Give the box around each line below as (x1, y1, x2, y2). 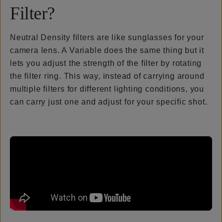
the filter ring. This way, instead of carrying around (10, 71, 205, 80)
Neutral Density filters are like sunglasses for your (10, 33, 204, 42)
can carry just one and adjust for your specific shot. (10, 97, 208, 106)
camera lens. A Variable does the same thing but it (10, 46, 204, 55)
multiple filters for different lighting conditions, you (10, 84, 204, 93)
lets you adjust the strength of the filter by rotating (10, 58, 202, 67)
